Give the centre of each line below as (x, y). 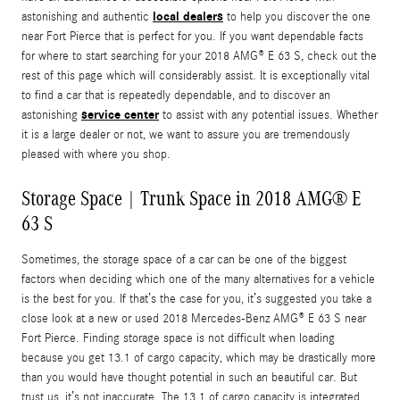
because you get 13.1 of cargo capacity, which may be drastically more (199, 358)
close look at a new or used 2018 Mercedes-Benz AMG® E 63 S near (194, 319)
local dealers (188, 17)
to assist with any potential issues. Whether (268, 116)
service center (120, 115)
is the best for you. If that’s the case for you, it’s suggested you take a (196, 300)
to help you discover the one (297, 17)
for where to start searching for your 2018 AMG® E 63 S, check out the (199, 57)
